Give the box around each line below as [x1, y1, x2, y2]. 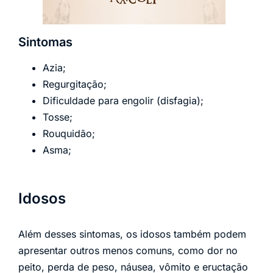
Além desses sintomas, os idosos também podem [18, 227, 246, 240]
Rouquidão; [43, 127, 95, 140]
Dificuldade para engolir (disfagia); [43, 94, 204, 107]
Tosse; [43, 110, 73, 123]
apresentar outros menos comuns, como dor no [18, 244, 238, 257]
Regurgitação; [43, 77, 107, 90]
